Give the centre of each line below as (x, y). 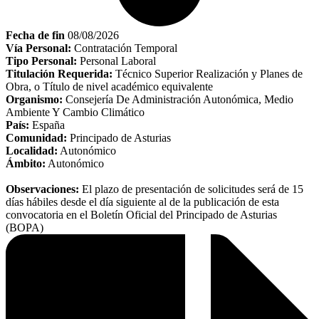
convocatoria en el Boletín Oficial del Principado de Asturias (141, 215)
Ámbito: (26, 164)
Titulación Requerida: (59, 74)
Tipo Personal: (41, 61)
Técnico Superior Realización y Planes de (208, 74)
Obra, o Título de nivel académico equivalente (109, 87)
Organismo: (34, 100)
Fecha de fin (35, 36)
